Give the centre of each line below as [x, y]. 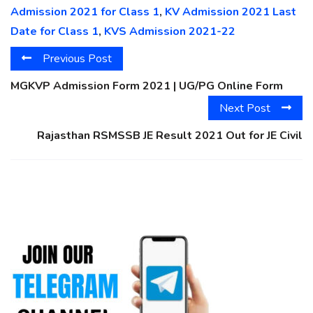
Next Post [245, 108]
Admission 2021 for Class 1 [85, 12]
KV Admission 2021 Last [231, 12]
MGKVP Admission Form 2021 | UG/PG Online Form [147, 86]
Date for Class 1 [54, 31]
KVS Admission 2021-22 [170, 31]
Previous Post [77, 59]
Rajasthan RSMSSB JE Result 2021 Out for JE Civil [170, 135]
